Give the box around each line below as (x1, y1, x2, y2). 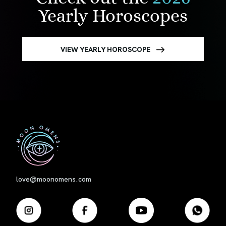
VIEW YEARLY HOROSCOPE (61, 43, 150, 54)
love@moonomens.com (16, 173, 91, 184)
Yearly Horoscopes (38, 5, 188, 26)
